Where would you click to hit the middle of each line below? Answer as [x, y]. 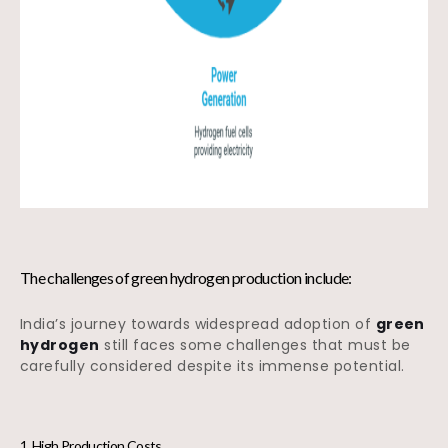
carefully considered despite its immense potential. [214, 366]
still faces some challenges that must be [255, 345]
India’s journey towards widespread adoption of [198, 324]
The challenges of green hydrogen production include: [186, 278]
